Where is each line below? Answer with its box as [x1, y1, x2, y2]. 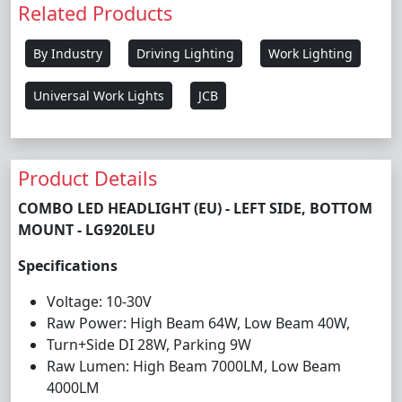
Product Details [18, 165, 157, 191]
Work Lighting [268, 45, 353, 62]
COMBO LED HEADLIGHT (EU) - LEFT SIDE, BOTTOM [18, 198, 372, 218]
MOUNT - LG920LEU [18, 220, 155, 240]
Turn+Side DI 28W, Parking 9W [47, 335, 251, 354]
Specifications [18, 256, 118, 275]
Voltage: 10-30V [47, 292, 152, 311]
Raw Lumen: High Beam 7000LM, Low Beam [47, 356, 341, 376]
